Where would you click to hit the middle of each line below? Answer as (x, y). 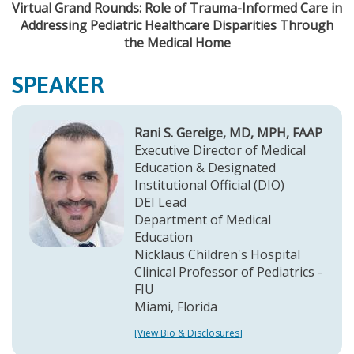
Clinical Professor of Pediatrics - (228, 271)
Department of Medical (203, 219)
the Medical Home (177, 42)
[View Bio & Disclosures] (188, 333)
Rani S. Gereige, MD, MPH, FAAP (228, 132)
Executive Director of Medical (220, 150)
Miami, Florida (176, 306)
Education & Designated (205, 167)
